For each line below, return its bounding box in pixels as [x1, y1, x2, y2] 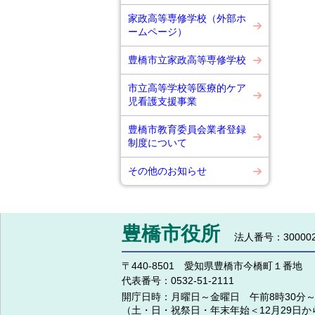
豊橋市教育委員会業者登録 [128, 124, 246, 135]
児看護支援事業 [128, 96, 197, 107]
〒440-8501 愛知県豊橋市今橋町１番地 [122, 260, 302, 271]
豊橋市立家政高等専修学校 [128, 54, 246, 65]
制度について [128, 137, 187, 148]
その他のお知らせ [128, 165, 207, 176]
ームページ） [128, 26, 187, 37]
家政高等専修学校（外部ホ [128, 13, 246, 24]
